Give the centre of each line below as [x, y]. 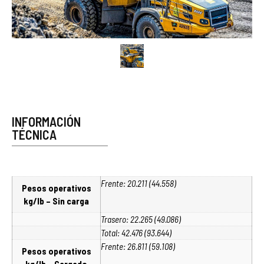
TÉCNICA [34, 134]
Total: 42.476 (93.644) [136, 232]
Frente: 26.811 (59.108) [138, 246]
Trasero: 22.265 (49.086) [141, 219]
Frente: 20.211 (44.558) [138, 183]
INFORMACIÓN [46, 121]
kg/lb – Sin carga [56, 201]
